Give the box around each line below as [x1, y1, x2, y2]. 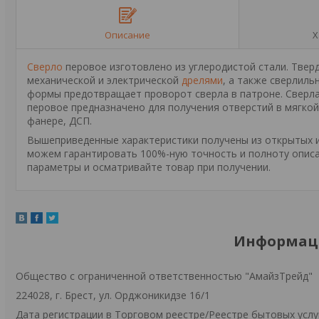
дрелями [182, 73, 223, 87]
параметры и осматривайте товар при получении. [27, 160, 271, 174]
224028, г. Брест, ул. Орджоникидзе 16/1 [16, 288, 210, 302]
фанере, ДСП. [27, 114, 92, 127]
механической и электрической [27, 73, 182, 87]
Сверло [27, 60, 63, 73]
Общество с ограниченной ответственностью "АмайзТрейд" [16, 269, 313, 283]
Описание [105, 28, 150, 41]
